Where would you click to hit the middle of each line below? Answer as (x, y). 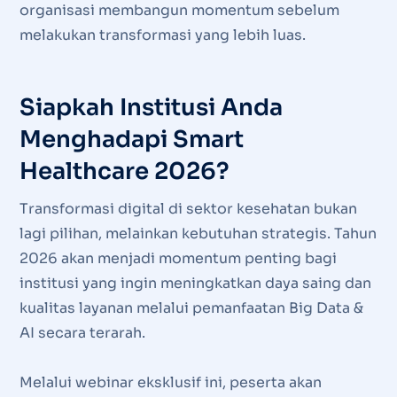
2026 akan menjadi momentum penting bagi (178, 259)
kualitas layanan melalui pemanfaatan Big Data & (191, 308)
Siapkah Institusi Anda (151, 108)
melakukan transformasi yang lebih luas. (162, 35)
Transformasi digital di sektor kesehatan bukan (188, 209)
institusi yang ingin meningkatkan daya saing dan (195, 284)
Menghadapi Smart (131, 140)
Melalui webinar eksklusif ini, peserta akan (170, 383)
